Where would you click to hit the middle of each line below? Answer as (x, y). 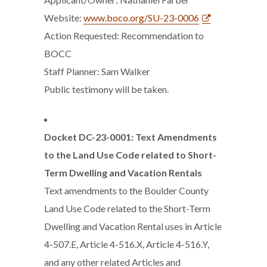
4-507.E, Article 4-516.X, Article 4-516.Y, (127, 244)
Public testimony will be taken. (106, 89)
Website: (64, 18)
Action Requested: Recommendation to (124, 35)
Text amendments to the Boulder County (126, 190)
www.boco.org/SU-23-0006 (141, 18)
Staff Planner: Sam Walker (97, 71)
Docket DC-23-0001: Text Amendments (131, 137)
